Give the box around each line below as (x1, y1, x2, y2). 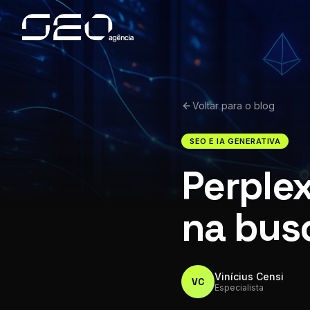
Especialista (215, 282, 264, 293)
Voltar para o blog (192, 100, 275, 111)
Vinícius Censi (215, 271, 284, 282)
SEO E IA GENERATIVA (190, 136, 281, 146)
